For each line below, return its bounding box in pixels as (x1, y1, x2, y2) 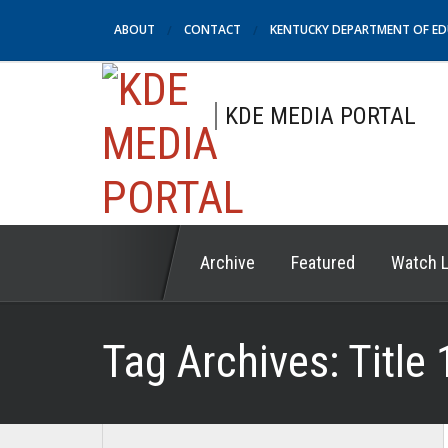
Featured (291, 252, 355, 273)
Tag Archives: (102, 335, 348, 388)
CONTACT (184, 21, 241, 38)
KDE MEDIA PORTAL (225, 102, 416, 130)
